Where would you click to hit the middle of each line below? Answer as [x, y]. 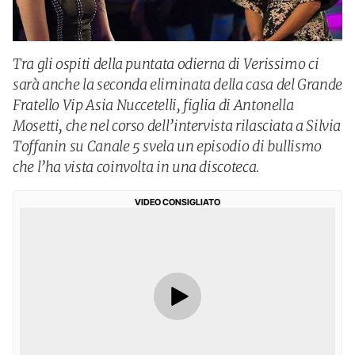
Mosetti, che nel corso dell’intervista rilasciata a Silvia [177, 126]
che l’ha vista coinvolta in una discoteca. [136, 167]
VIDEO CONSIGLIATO [177, 202]
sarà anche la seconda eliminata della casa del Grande [177, 84]
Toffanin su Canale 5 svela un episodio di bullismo [168, 146]
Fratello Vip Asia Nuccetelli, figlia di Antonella [153, 105]
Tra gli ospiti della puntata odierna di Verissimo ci [166, 64]
